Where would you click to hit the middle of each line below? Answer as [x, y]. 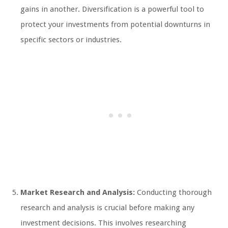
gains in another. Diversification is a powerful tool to [112, 9]
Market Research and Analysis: [78, 193]
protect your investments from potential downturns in [115, 25]
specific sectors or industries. [71, 40]
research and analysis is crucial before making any [107, 208]
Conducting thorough [173, 193]
